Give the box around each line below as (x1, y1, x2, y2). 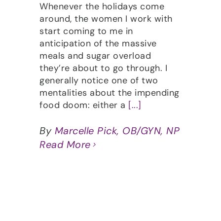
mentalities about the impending (39, 87, 180, 99)
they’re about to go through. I (39, 62, 167, 74)
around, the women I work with (39, 13, 173, 25)
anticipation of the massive (39, 37, 157, 50)
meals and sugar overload (39, 50, 151, 62)
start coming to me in (39, 25, 133, 37)
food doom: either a (39, 99, 128, 111)
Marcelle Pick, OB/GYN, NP (54, 124, 180, 138)
